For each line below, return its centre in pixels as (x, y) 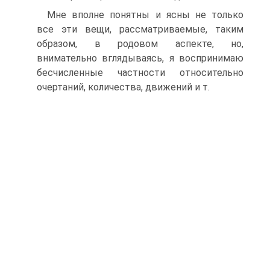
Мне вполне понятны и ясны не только (145, 15)
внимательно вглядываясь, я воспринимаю (140, 58)
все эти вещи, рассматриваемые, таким (140, 29)
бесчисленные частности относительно (140, 73)
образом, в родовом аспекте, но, (140, 44)
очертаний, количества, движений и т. (123, 87)
